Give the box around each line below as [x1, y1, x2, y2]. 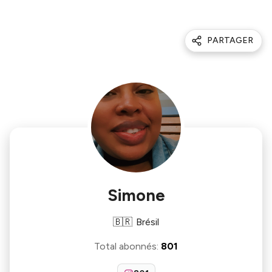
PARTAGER [207, 35, 253, 46]
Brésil [136, 216, 159, 228]
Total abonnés [94, 240, 157, 252]
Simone [107, 185, 165, 205]
